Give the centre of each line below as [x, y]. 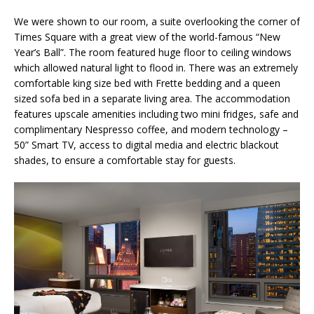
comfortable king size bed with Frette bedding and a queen [147, 83]
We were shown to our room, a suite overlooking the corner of [157, 21]
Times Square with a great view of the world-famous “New [147, 36]
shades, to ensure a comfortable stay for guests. [125, 160]
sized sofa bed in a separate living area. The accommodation [152, 98]
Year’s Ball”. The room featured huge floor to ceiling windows [153, 52]
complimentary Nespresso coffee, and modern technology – [151, 129]
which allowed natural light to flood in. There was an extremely [156, 67]
